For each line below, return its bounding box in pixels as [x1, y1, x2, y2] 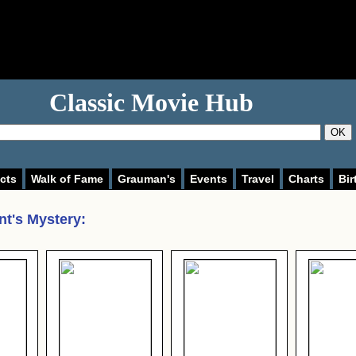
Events [190, 172, 227, 185]
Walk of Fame [31, 172, 103, 185]
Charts [288, 172, 324, 185]
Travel [242, 172, 274, 185]
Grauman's [118, 172, 176, 185]
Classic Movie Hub [49, 88, 253, 117]
